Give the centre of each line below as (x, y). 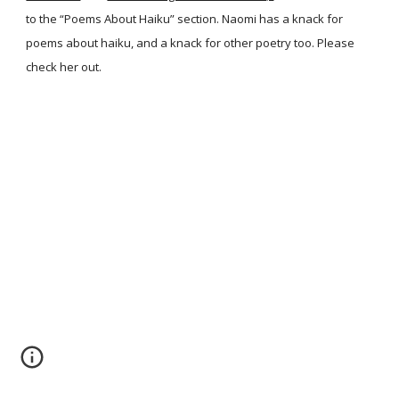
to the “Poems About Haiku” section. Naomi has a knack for (185, 19)
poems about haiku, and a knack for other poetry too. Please (191, 43)
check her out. (64, 67)
